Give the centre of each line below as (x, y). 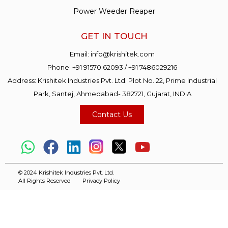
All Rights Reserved (45, 180)
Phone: (60, 67)
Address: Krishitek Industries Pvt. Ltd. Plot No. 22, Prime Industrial (112, 80)
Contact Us (112, 114)
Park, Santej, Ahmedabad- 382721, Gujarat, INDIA (112, 93)
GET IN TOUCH (114, 36)
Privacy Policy (101, 180)
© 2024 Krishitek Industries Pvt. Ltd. (66, 172)
